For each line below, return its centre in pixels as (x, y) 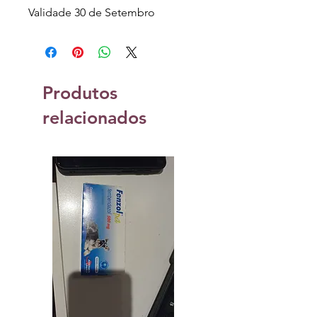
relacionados (94, 118)
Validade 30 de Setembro (92, 13)
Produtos (80, 93)
